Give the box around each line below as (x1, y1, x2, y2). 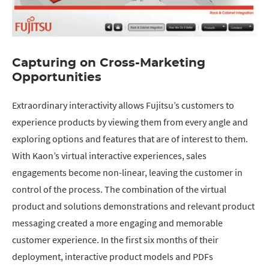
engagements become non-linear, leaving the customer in (12, 166, 243, 178)
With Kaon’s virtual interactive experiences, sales (12, 149, 207, 162)
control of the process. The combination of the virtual (12, 183, 226, 195)
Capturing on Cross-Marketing (12, 56, 205, 69)
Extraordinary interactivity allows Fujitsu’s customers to (12, 98, 234, 111)
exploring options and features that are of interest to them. (12, 132, 248, 145)
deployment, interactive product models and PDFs (12, 250, 213, 262)
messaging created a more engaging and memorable (12, 216, 223, 229)
